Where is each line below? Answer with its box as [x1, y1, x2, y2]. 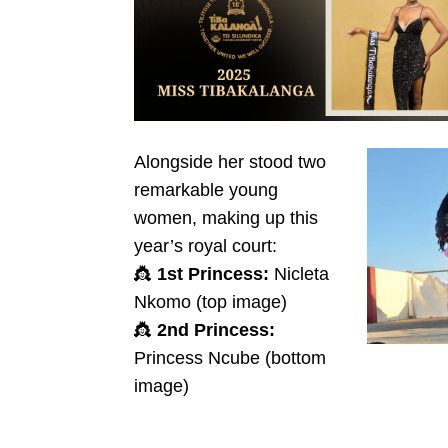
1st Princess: [157, 263, 270, 284]
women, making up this [134, 207, 319, 228]
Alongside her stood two [134, 151, 327, 172]
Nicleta [269, 263, 330, 284]
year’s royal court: [134, 235, 278, 256]
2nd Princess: [157, 319, 276, 340]
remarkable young [134, 179, 279, 200]
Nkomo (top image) [134, 291, 288, 312]
